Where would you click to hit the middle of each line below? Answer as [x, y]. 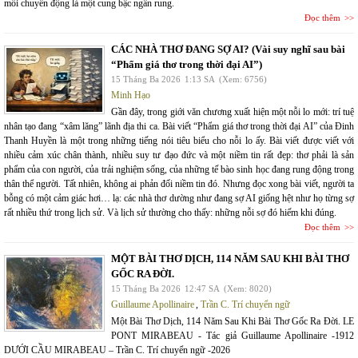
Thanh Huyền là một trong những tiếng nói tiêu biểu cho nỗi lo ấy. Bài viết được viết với [179, 141]
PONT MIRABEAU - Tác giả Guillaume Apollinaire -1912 [233, 336]
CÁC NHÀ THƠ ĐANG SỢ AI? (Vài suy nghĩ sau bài [228, 50]
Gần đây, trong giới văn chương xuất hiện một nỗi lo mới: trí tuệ [233, 112]
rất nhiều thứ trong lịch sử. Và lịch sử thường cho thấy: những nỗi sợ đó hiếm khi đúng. [170, 213]
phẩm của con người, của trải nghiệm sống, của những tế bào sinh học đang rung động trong [179, 170]
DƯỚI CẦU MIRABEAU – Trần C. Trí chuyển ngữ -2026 [117, 350]
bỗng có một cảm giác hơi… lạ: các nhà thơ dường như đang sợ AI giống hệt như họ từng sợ [179, 199]
